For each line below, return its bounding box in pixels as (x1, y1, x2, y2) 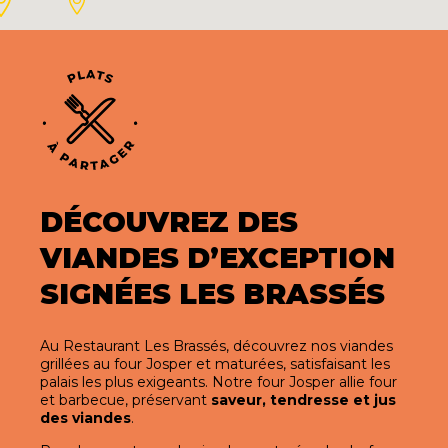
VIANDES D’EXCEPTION (40, 241, 395, 275)
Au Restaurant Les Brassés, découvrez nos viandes (40, 337, 393, 355)
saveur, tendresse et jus (211, 391, 396, 409)
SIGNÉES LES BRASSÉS (40, 277, 385, 311)
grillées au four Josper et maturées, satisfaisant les (40, 355, 390, 373)
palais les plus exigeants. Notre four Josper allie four (40, 373, 397, 391)
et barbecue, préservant (40, 391, 211, 409)
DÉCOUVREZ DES (40, 205, 298, 239)
